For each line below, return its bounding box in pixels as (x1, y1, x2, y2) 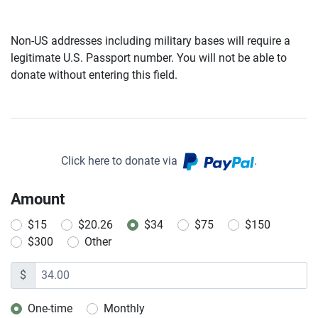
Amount (11, 190, 65, 208)
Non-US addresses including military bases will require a (11, 34, 290, 48)
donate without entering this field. (11, 68, 177, 82)
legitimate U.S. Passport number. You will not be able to (11, 51, 287, 65)
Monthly (104, 301, 145, 315)
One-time (28, 301, 72, 315)
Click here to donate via (61, 154, 183, 168)
